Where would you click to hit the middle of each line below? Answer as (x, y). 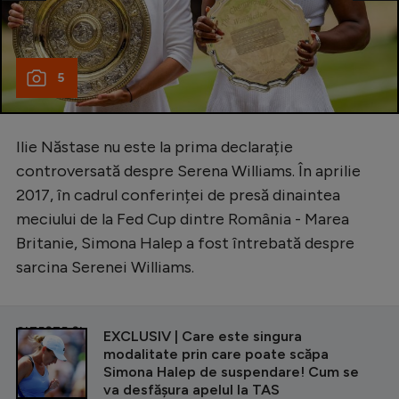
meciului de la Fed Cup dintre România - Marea (183, 219)
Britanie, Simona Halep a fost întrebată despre (185, 243)
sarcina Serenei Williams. (105, 267)
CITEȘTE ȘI (50, 330)
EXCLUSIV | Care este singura (203, 336)
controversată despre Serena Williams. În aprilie (188, 171)
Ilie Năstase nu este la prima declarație (155, 147)
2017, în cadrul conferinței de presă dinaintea (178, 195)
